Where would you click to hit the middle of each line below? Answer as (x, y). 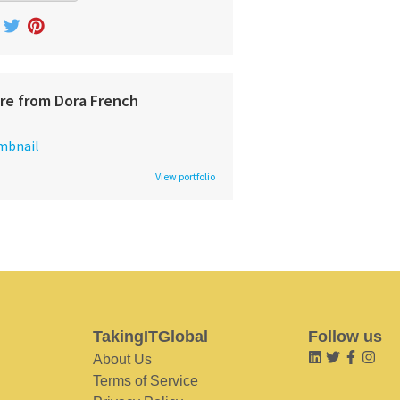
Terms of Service (145, 381)
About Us (122, 360)
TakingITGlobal (150, 337)
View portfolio (185, 177)
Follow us (345, 337)
